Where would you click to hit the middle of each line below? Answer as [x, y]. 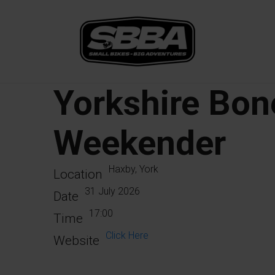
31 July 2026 [112, 191]
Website [76, 241]
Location [78, 174]
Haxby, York [134, 169]
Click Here [127, 235]
